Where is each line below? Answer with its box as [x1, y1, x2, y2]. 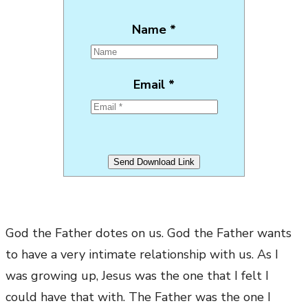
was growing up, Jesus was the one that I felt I [5, 267, 269, 285]
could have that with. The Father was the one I [5, 289, 271, 306]
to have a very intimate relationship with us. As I [5, 246, 278, 263]
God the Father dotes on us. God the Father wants [5, 225, 291, 242]
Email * [133, 76, 175, 93]
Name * [132, 21, 176, 38]
